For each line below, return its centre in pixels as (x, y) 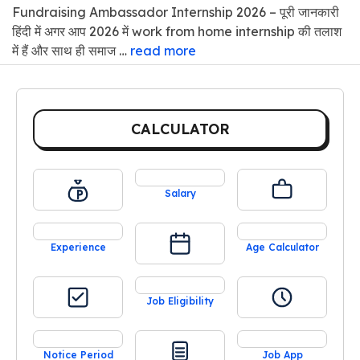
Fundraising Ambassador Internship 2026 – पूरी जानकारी (176, 12)
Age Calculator (282, 247)
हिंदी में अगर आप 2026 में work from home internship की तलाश (177, 31)
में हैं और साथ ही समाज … (71, 50)
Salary (180, 193)
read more (163, 50)
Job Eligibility (180, 301)
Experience (78, 247)
